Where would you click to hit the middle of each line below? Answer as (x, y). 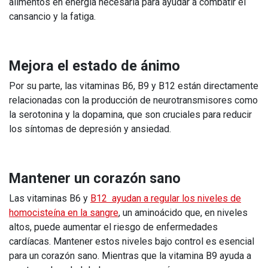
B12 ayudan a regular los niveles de (166, 198)
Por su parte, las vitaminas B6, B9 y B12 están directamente (134, 86)
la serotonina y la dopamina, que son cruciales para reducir (130, 114)
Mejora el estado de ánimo (95, 66)
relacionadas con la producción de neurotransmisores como (133, 100)
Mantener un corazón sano (97, 178)
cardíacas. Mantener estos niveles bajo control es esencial (132, 241)
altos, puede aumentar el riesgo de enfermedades (113, 227)
